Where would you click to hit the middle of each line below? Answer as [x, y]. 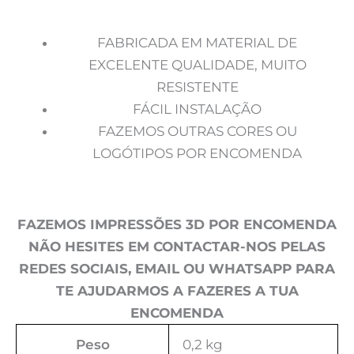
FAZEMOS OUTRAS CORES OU [197, 132]
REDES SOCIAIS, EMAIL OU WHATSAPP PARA [177, 269]
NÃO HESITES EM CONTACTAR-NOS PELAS [177, 247]
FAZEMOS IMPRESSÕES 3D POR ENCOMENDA [177, 225]
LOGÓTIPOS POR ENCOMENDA [197, 154]
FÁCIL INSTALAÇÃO [197, 109]
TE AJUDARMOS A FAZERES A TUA [177, 291]
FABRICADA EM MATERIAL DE [197, 43]
